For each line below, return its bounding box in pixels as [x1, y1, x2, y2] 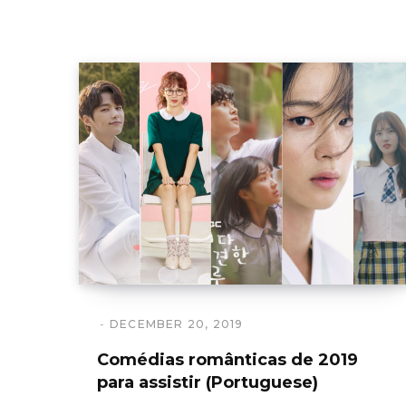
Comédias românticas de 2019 [97, 350, 358, 370]
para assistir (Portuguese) [97, 372, 318, 392]
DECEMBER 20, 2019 [110, 317, 244, 331]
